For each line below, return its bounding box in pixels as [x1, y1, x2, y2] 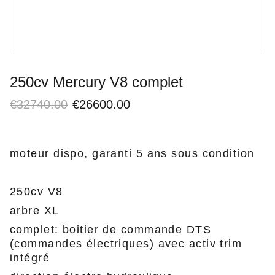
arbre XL [10, 204, 60, 217]
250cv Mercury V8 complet [10, 74, 183, 90]
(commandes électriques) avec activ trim [10, 238, 242, 250]
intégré [10, 252, 50, 264]
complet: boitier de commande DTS [10, 223, 212, 236]
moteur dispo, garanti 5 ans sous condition [10, 147, 255, 160]
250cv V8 [10, 185, 63, 198]
